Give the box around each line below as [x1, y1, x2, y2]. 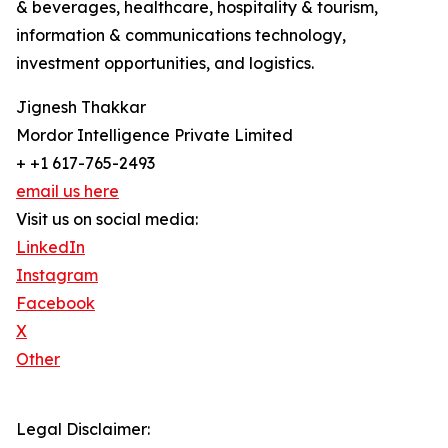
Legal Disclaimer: [16, 419, 150, 440]
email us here [16, 181, 119, 202]
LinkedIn [16, 237, 85, 258]
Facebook [16, 293, 95, 314]
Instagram [16, 265, 98, 286]
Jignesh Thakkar [16, 97, 146, 118]
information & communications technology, [16, 25, 346, 46]
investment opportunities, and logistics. [16, 53, 316, 74]
